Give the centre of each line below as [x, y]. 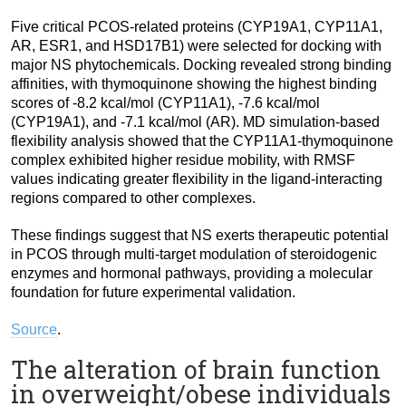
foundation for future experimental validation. [153, 293]
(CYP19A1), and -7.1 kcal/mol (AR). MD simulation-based [195, 122]
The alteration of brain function [196, 370]
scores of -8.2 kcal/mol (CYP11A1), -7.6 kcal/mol [165, 103]
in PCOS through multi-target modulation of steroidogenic [194, 255]
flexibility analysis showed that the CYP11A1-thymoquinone [202, 141]
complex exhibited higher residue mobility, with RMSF [183, 160]
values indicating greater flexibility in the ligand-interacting [197, 179]
